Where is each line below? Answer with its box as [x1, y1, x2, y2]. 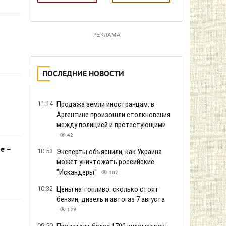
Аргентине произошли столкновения [56, 110, 171, 119]
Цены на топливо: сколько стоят [56, 185, 159, 194]
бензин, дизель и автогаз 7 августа [56, 195, 165, 204]
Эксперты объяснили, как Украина [56, 147, 162, 156]
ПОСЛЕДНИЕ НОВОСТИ [42, 69, 124, 79]
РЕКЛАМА [92, 32, 121, 38]
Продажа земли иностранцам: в [56, 100, 154, 109]
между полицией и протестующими [56, 120, 166, 129]
